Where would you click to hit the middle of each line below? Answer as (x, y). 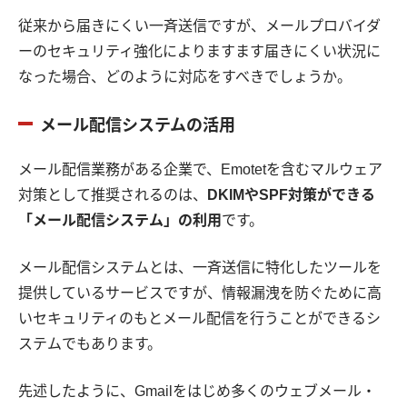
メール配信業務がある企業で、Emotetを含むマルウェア (200, 170)
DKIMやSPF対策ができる (291, 195)
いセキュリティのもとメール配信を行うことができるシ (199, 319)
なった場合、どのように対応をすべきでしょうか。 (185, 77)
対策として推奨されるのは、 (113, 195)
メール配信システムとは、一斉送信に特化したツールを (200, 268)
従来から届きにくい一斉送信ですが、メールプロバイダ (199, 26)
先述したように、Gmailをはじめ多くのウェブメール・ (197, 392)
